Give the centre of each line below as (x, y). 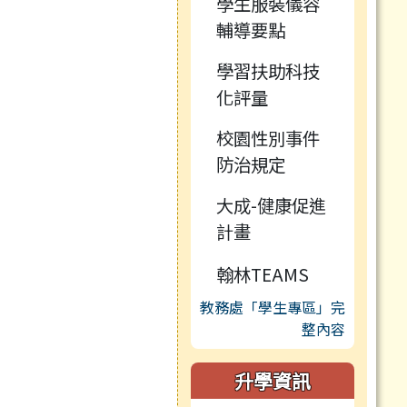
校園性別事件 (268, 139)
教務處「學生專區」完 (273, 308)
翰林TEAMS (262, 274)
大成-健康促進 (271, 206)
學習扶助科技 (268, 71)
